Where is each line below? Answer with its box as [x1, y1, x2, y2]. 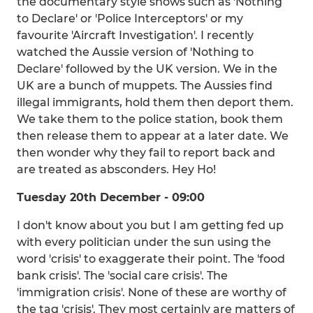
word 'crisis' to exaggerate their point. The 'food [17, 252, 285, 265]
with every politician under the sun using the [17, 235, 271, 249]
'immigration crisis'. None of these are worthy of [17, 286, 286, 299]
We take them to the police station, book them [17, 112, 283, 126]
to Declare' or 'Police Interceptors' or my [17, 12, 243, 25]
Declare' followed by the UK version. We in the [17, 62, 277, 75]
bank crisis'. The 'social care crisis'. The [17, 269, 228, 282]
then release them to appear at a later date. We [17, 129, 289, 143]
